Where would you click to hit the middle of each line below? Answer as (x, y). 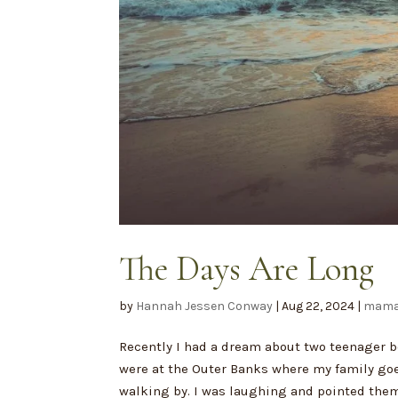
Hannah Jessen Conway (205, 306)
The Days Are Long (247, 268)
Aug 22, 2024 (318, 306)
